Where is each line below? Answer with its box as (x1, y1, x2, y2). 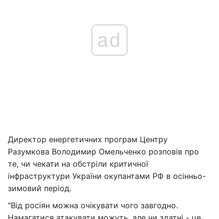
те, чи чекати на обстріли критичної (8, 159, 148, 169)
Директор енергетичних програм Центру (8, 134, 168, 144)
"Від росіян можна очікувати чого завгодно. (8, 200, 178, 210)
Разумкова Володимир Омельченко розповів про (8, 147, 199, 156)
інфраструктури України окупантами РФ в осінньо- (8, 171, 206, 181)
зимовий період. (8, 183, 71, 193)
